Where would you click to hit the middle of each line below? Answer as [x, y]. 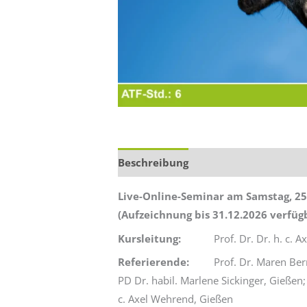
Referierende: [157, 262]
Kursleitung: [150, 238]
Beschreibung [153, 162]
